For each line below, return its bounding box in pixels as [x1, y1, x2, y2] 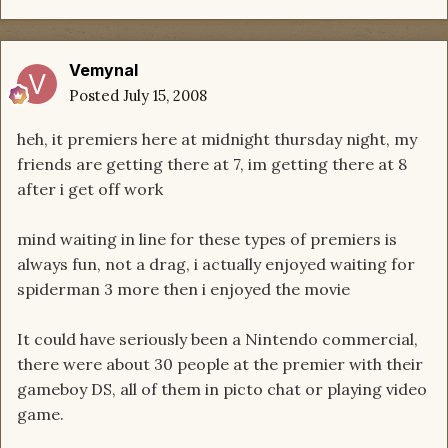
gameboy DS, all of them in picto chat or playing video [17, 378, 427, 399]
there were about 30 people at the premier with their [17, 353, 423, 374]
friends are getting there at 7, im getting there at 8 [17, 153, 407, 174]
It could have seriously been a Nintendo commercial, [17, 328, 418, 349]
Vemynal [69, 59, 138, 80]
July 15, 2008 [123, 85, 207, 105]
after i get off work [17, 178, 163, 199]
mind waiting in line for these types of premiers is [17, 228, 397, 249]
